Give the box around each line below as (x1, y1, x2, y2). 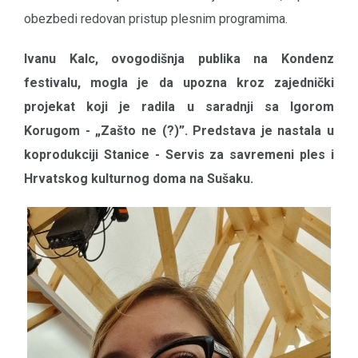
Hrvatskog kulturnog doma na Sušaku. (24, 171, 257, 187)
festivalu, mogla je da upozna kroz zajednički (24, 75, 334, 91)
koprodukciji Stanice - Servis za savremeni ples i (24, 147, 334, 163)
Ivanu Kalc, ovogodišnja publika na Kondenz (24, 51, 334, 67)
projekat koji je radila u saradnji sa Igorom (24, 99, 334, 115)
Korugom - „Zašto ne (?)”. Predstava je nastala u (24, 123, 334, 139)
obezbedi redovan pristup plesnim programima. (24, 11, 288, 27)
